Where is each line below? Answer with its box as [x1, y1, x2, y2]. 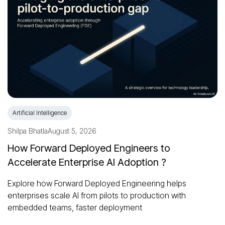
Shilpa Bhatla [8, 127, 48, 136]
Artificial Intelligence [13, 109, 67, 117]
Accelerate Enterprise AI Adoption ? [8, 156, 166, 169]
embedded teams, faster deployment [8, 202, 142, 213]
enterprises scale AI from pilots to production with [8, 190, 186, 201]
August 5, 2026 [48, 127, 96, 136]
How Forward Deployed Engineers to [8, 142, 170, 155]
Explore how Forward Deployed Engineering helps [8, 178, 186, 189]
